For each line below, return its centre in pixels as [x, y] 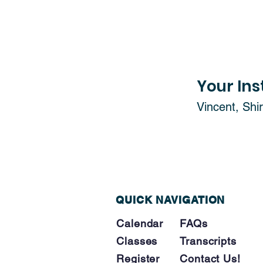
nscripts [216, 241]
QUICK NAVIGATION [171, 200]
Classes [137, 241]
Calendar [140, 223]
